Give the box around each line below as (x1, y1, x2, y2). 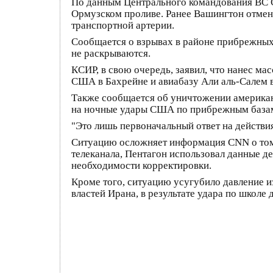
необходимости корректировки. (71, 160, 211, 171)
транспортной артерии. (71, 19, 174, 31)
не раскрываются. (71, 48, 151, 59)
